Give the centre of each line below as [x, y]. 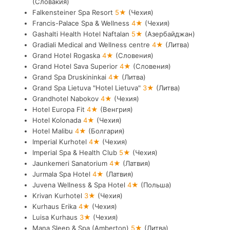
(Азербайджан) [170, 34]
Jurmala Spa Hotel [62, 174]
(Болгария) [106, 131]
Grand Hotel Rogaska [67, 55]
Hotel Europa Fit [59, 109]
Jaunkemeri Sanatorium [71, 163]
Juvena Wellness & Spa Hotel [80, 185]
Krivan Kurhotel [58, 195]
